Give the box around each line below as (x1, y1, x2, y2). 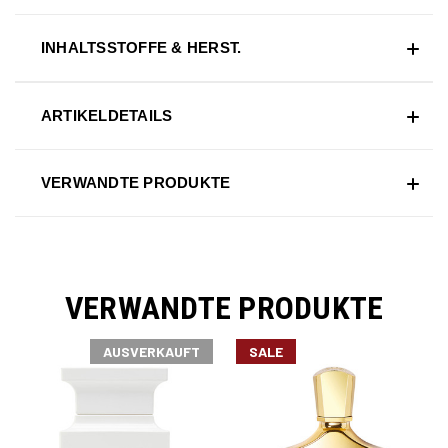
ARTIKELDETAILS (40, 106, 173, 124)
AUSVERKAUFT (102, 342, 200, 360)
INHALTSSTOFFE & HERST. (40, 38, 242, 56)
